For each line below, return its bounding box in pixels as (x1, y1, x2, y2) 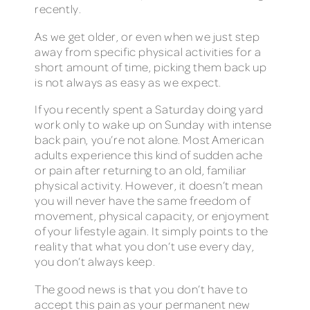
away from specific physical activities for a (35, 44, 262, 59)
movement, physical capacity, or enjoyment (35, 208, 270, 224)
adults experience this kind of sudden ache (35, 147, 263, 163)
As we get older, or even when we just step (35, 28, 260, 44)
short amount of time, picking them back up (35, 59, 267, 74)
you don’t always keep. (35, 254, 156, 269)
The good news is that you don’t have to (35, 281, 248, 296)
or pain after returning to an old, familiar (35, 163, 247, 178)
